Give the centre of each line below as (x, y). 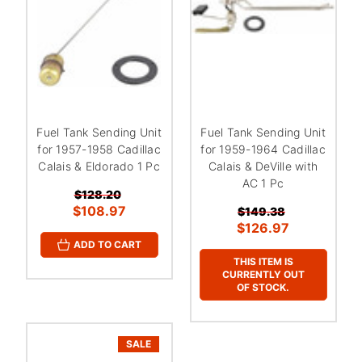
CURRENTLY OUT (263, 274)
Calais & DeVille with (263, 166)
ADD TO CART (107, 245)
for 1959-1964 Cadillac (263, 149)
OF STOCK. (263, 287)
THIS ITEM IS (263, 261)
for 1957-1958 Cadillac (99, 149)
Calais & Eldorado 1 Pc (99, 166)
